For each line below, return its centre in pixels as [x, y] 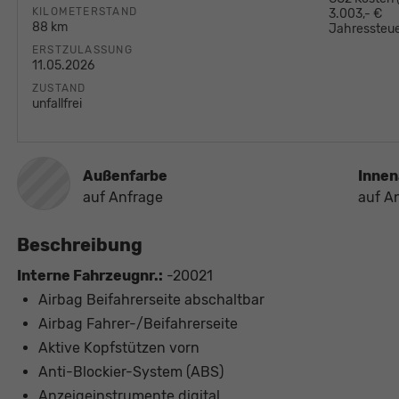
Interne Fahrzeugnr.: [90, 276]
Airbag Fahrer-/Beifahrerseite [138, 324]
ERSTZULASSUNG [82, 50]
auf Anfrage [122, 198]
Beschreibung [79, 245]
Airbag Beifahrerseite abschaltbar [151, 300]
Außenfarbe [125, 176]
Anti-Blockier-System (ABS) [130, 372]
